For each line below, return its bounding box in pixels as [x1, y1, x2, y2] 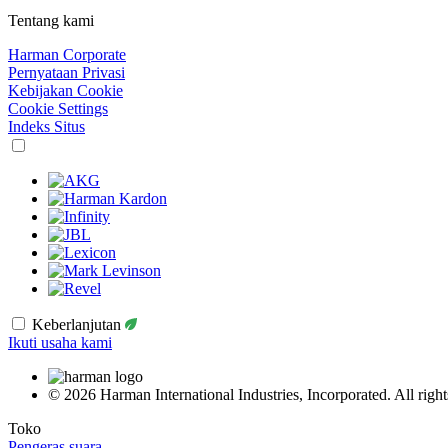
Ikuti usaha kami [8, 333, 112, 351]
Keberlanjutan [32, 315, 125, 333]
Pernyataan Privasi [8, 63, 125, 81]
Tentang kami [8, 11, 94, 29]
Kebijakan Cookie [8, 81, 123, 99]
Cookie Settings [8, 99, 108, 117]
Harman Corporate [8, 45, 126, 63]
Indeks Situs [8, 117, 85, 135]
